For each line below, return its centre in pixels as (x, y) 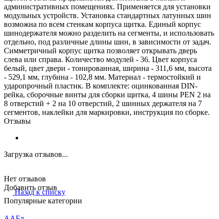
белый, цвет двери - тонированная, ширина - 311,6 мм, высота (108, 68)
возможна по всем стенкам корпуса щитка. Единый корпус (102, 24)
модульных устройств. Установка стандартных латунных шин (108, 15)
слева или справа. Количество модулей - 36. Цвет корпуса (100, 59)
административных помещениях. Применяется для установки (107, 6)
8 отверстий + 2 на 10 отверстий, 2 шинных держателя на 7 (103, 103)
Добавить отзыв (31, 187)
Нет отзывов (25, 178)
